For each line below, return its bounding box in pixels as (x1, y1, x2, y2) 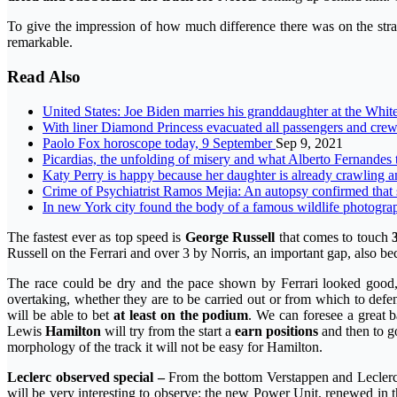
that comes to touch (275, 229, 393, 245)
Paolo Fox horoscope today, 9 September (43, 135, 276, 151)
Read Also (7, 67, 81, 87)
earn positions (235, 323, 319, 339)
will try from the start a (101, 323, 236, 339)
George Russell (184, 229, 276, 245)
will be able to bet (7, 307, 114, 323)
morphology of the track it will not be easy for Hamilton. (7, 339, 323, 354)
